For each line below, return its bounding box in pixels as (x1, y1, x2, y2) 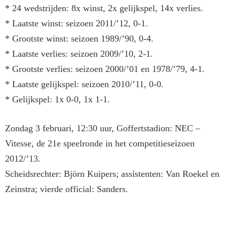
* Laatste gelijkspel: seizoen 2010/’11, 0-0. (5, 79, 164, 90)
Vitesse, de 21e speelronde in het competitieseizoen (5, 138, 195, 149)
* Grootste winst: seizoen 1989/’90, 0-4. (5, 33, 154, 44)
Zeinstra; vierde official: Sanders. (5, 184, 128, 195)
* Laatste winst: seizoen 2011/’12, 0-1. (5, 18, 148, 29)
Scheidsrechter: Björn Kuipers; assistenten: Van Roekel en (5, 169, 219, 179)
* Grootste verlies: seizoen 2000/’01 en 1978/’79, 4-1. (5, 64, 205, 74)
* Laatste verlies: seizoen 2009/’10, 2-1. (5, 49, 153, 59)
